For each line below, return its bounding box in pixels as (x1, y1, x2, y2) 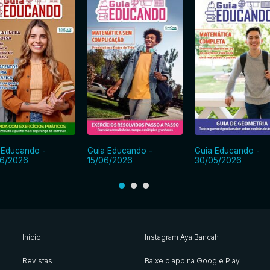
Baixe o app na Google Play (144, 256, 240, 266)
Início (22, 233, 41, 242)
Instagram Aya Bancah (144, 233, 219, 242)
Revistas (22, 256, 52, 266)
